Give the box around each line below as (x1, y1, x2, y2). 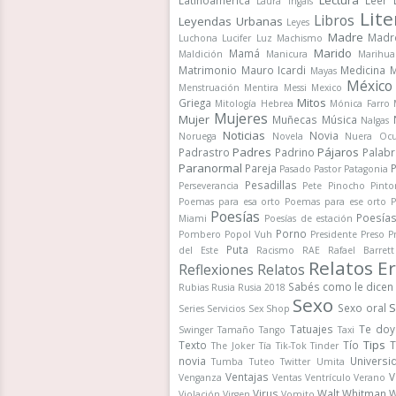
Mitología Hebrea (215, 97, 293, 110)
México (346, 76, 393, 95)
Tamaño (217, 324, 255, 336)
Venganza (179, 371, 222, 384)
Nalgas (361, 114, 389, 126)
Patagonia (344, 163, 388, 175)
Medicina (340, 63, 385, 77)
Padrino (274, 145, 315, 159)
